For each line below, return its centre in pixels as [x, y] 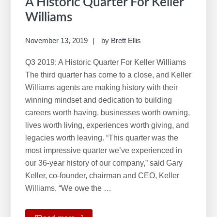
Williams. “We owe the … [69, 188]
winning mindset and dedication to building [99, 100]
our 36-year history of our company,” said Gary [104, 163]
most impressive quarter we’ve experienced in [104, 150]
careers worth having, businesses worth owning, [108, 112]
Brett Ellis [126, 40]
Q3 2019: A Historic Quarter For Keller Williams [106, 62]
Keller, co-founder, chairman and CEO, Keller [102, 175]
